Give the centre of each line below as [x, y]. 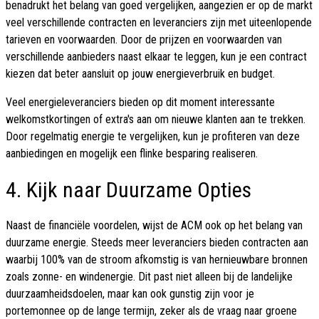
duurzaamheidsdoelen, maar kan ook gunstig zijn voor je [130, 294]
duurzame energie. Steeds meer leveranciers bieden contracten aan [157, 243]
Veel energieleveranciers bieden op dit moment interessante [140, 103]
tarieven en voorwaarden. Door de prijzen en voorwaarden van [144, 40]
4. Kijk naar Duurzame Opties [129, 190]
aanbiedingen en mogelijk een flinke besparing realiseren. [132, 154]
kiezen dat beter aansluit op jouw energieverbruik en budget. [140, 74]
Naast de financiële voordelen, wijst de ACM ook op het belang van [154, 226]
